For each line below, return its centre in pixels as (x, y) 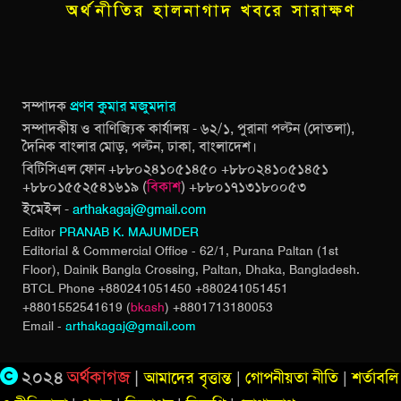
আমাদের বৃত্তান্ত (188, 377)
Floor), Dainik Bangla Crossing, (112, 269)
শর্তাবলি (375, 377)
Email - (44, 325)
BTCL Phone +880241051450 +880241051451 (155, 288)
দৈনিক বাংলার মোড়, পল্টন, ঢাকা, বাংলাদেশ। (140, 146)
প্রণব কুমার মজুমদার (121, 106)
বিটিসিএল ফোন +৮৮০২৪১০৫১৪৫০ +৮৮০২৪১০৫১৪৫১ (175, 168)
